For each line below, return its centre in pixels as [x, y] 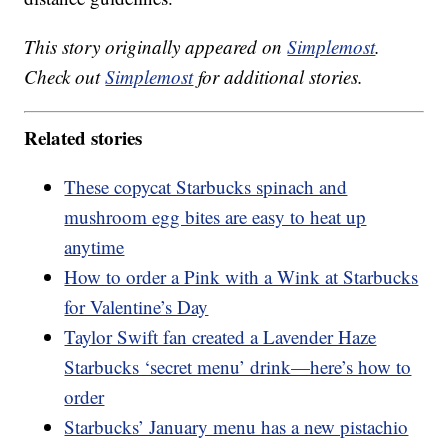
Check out [65, 77]
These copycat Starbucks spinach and [206, 186]
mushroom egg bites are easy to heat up [215, 216]
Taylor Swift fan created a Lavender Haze [220, 336]
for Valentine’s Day [136, 306]
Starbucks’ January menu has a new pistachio [236, 426]
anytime [94, 246]
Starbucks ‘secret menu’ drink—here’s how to [238, 366]
